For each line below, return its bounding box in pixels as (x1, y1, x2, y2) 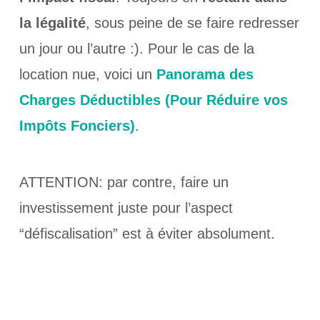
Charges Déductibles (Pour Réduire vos (19, 91, 288, 108)
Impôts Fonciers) (19, 117, 135, 134)
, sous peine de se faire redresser (85, 14, 299, 31)
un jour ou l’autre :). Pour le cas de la (19, 40, 254, 56)
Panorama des (156, 66, 254, 82)
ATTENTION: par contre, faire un (19, 174, 229, 190)
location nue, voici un (19, 66, 156, 82)
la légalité (19, 14, 86, 31)
